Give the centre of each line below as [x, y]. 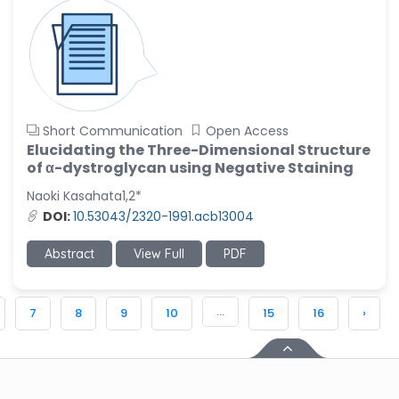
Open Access [247, 131]
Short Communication [113, 131]
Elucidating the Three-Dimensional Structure [199, 150]
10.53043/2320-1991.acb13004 [163, 216]
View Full [159, 254]
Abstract [69, 254]
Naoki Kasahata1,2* [84, 196]
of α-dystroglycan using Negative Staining [190, 168]
